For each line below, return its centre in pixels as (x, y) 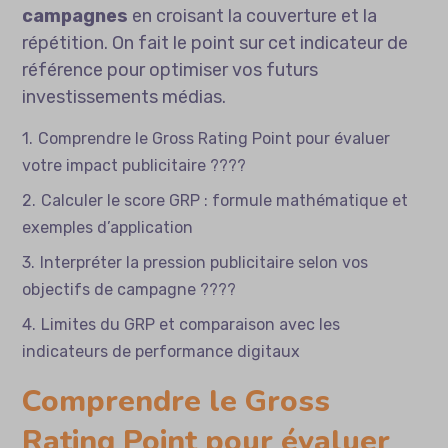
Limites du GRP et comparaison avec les (191, 325)
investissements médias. (124, 97)
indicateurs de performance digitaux (161, 352)
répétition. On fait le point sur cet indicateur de (215, 43)
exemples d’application (108, 228)
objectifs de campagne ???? (129, 290)
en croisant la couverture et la (253, 16)
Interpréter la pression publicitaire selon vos (204, 263)
